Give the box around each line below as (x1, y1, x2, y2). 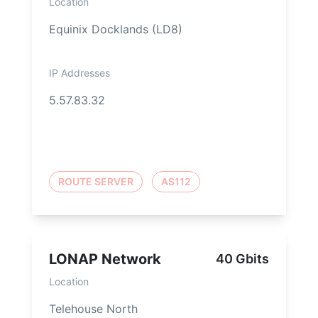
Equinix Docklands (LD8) (49, 22, 182, 37)
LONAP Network (49, 251, 161, 268)
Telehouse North (49, 302, 138, 317)
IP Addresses (49, 67, 110, 79)
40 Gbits (216, 251, 269, 267)
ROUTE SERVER (58, 175, 133, 188)
